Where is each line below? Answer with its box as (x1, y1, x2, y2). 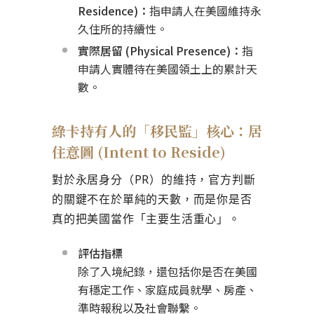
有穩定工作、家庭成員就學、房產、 (78, 281, 257, 298)
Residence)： (78, 2, 149, 19)
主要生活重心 (146, 211, 217, 226)
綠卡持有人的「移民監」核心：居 (52, 121, 262, 141)
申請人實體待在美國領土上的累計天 (78, 60, 257, 77)
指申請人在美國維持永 (149, 2, 261, 19)
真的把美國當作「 (52, 211, 146, 226)
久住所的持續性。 (78, 20, 168, 37)
